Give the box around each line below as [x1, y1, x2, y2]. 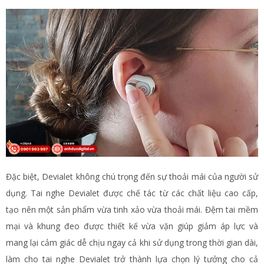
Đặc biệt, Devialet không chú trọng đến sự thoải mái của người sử [6, 171, 258, 183]
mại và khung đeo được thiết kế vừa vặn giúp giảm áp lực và [6, 220, 258, 232]
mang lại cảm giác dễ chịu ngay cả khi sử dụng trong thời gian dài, [6, 237, 258, 249]
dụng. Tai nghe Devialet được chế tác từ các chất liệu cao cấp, [6, 187, 258, 199]
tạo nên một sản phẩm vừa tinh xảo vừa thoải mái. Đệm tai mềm [6, 204, 258, 216]
